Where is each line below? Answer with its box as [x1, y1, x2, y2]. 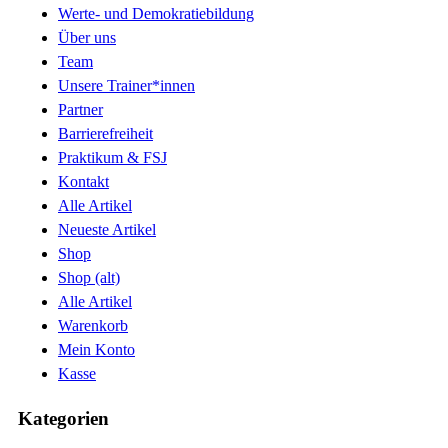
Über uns [58, 29, 116, 47]
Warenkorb [58, 317, 128, 335]
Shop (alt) [58, 269, 120, 287]
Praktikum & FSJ [58, 149, 167, 167]
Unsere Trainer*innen [58, 77, 195, 95]
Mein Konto [58, 341, 135, 359]
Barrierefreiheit [58, 125, 153, 143]
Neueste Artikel [58, 221, 156, 239]
